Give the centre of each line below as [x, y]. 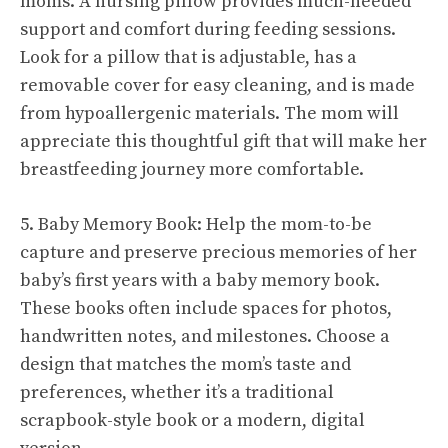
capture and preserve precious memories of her [218, 252]
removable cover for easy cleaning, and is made [217, 85]
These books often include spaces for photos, [206, 308]
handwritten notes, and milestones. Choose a [205, 336]
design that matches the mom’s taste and [185, 364]
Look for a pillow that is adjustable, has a [188, 57]
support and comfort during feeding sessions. [208, 29]
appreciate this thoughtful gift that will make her [223, 141]
